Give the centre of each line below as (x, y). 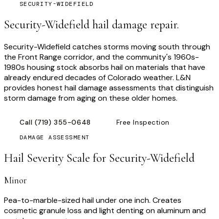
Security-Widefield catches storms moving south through (107, 47)
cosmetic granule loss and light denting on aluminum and (105, 210)
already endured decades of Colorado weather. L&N (97, 77)
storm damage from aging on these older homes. (91, 98)
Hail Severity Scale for (56, 158)
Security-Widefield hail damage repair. (91, 25)
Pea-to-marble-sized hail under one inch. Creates (93, 200)
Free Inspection (143, 122)
